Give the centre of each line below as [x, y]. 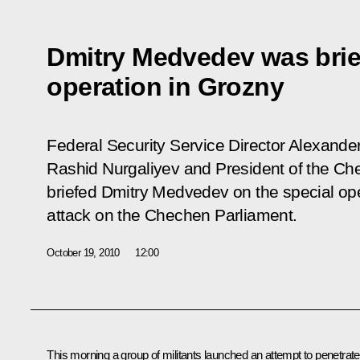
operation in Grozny [165, 86]
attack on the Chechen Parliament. [172, 215]
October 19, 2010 [83, 252]
